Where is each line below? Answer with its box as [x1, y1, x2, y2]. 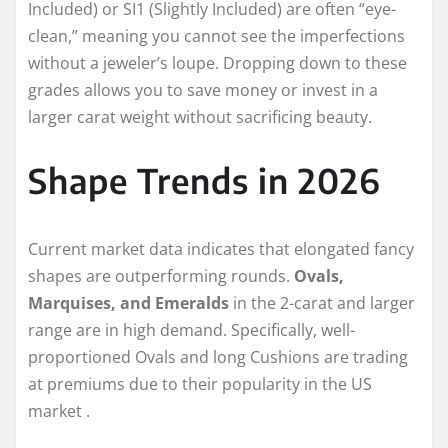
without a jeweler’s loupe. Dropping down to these [28, 52, 407, 75]
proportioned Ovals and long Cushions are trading [28, 346, 408, 369]
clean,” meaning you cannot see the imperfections [28, 25, 405, 48]
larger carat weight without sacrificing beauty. [28, 106, 372, 129]
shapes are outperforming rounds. [28, 265, 294, 288]
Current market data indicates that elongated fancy [28, 238, 414, 261]
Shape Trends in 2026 [28, 159, 381, 202]
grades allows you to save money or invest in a [28, 79, 378, 102]
